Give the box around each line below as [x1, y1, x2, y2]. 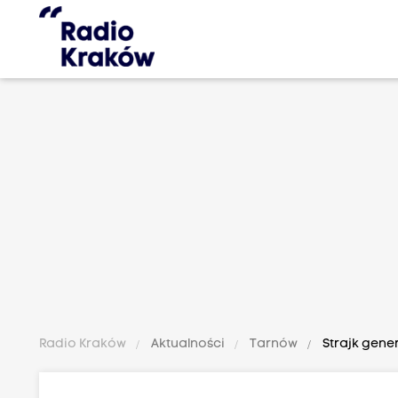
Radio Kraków [39, 338, 130, 351]
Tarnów [247, 338, 301, 351]
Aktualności [148, 338, 228, 351]
